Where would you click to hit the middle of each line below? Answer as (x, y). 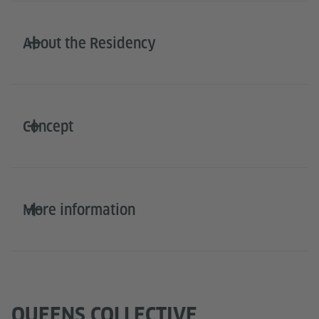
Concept (48, 126)
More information (79, 210)
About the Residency (89, 43)
